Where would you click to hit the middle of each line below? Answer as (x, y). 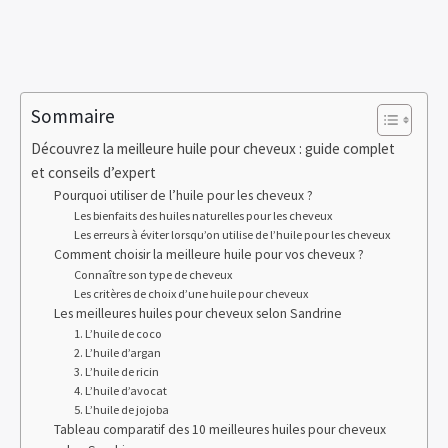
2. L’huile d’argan (118, 352)
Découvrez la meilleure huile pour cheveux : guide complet (213, 148)
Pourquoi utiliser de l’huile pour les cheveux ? (183, 195)
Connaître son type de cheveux (153, 274)
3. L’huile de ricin (117, 371)
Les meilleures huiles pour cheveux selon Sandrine (197, 313)
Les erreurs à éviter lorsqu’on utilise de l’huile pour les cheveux (232, 234)
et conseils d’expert (93, 172)
